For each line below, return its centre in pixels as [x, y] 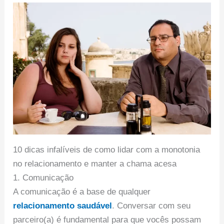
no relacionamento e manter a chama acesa [95, 163]
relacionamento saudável [63, 205]
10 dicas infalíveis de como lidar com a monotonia [107, 149]
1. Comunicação [43, 177]
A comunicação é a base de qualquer [82, 191]
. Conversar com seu [151, 205]
